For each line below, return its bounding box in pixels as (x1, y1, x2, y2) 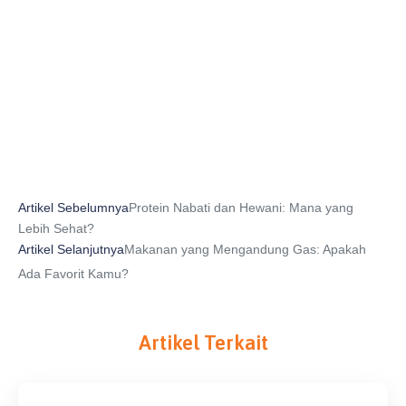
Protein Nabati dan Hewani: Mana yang (129, 199, 353, 215)
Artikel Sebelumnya (18, 199, 129, 215)
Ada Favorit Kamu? (18, 266, 129, 281)
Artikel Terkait (138, 330, 268, 354)
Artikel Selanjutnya (18, 241, 124, 256)
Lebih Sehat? (18, 220, 94, 236)
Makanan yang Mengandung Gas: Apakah (124, 241, 366, 256)
